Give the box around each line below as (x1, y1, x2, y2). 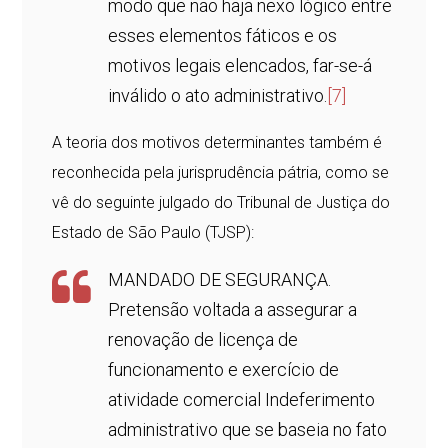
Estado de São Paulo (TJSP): (52, 223, 255, 243)
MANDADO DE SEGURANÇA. (108, 269, 332, 291)
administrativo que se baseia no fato (108, 419, 388, 441)
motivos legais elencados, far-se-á (108, 55, 373, 77)
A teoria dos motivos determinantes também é (52, 133, 383, 153)
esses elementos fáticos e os (108, 25, 338, 47)
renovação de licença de (108, 329, 299, 351)
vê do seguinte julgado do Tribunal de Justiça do (52, 193, 391, 213)
